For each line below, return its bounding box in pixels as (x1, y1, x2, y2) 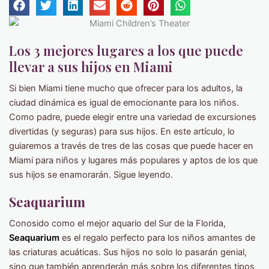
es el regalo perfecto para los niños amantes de (59, 232, 255, 243)
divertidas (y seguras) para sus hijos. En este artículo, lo (9, 125, 235, 137)
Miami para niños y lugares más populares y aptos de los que (9, 154, 258, 166)
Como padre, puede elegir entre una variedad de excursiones (9, 111, 256, 122)
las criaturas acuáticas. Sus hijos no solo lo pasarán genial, (9, 246, 247, 258)
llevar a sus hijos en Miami (9, 57, 173, 76)
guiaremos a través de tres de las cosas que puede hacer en (9, 140, 253, 151)
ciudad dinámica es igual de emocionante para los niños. (9, 97, 239, 108)
